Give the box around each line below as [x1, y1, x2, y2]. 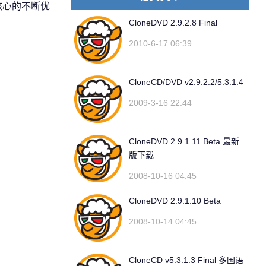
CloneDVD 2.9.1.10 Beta [129, 196, 221, 205]
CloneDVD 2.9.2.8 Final [129, 18, 217, 27]
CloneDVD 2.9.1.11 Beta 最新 [129, 137, 239, 146]
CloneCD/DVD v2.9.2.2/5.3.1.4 [129, 77, 243, 87]
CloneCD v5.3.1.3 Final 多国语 [129, 255, 243, 265]
